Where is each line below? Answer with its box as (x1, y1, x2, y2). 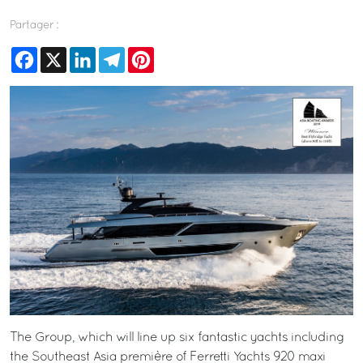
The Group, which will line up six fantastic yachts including (10, 331, 344, 344)
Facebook (37, 48, 95, 59)
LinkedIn (96, 48, 145, 59)
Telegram (125, 48, 180, 59)
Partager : (10, 20, 58, 31)
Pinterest (154, 48, 203, 59)
